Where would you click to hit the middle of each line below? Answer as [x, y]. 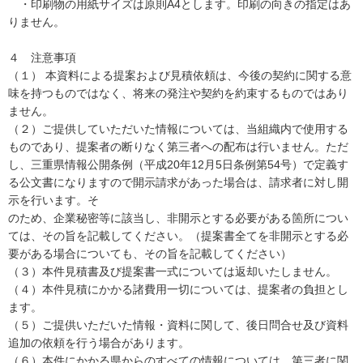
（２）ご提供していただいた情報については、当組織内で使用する [178, 129]
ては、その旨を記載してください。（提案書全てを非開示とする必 [178, 236]
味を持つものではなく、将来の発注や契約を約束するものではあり [178, 93]
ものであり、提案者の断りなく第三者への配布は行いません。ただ [178, 147]
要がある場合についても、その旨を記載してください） [150, 254]
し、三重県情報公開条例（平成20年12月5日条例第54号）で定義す [178, 164]
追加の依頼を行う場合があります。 [99, 343]
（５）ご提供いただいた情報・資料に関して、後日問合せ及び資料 [178, 325]
